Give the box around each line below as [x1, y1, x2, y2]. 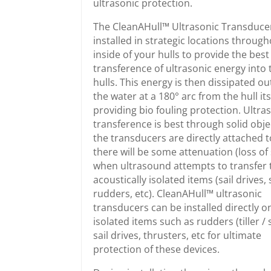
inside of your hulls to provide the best [93, 47, 269, 61]
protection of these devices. [93, 242, 220, 256]
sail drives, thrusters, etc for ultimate [93, 228, 261, 242]
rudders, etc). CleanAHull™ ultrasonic [93, 186, 262, 200]
